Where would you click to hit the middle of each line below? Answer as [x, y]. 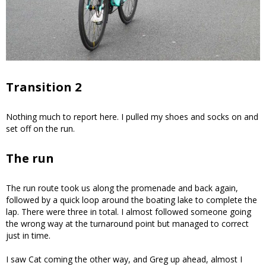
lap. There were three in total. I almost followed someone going [129, 212]
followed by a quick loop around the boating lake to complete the [132, 200]
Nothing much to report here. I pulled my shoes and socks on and [132, 117]
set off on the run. [40, 129]
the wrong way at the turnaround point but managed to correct [127, 224]
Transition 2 [44, 87]
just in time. [28, 236]
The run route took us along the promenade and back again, [122, 188]
